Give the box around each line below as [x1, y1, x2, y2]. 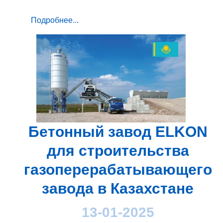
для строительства [46, 142, 189, 159]
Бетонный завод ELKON [28, 123, 208, 140]
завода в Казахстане [42, 180, 194, 197]
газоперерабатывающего [23, 161, 212, 178]
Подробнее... [31, 15, 79, 24]
